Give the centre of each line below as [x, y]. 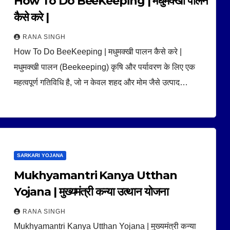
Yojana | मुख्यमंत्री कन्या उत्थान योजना [91, 191]
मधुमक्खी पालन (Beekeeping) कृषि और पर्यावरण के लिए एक [104, 67]
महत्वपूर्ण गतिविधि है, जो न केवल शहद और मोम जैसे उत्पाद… [101, 82]
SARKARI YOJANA [40, 155]
